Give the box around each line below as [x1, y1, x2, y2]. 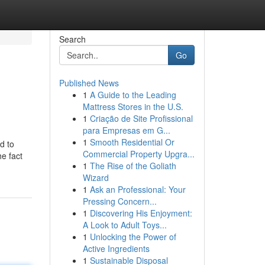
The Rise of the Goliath [89, 160, 176, 172]
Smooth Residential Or [89, 136, 174, 148]
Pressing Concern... [82, 195, 157, 207]
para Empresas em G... [82, 124, 170, 136]
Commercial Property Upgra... [82, 148, 195, 160]
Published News [59, 77, 119, 89]
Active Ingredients [82, 243, 150, 254]
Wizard [82, 172, 109, 183]
